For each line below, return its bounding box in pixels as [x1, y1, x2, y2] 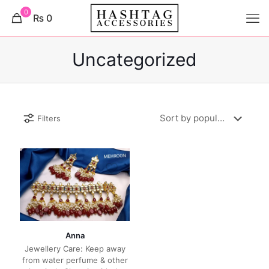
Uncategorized [72, 49, 197, 70]
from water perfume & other [22, 255, 128, 265]
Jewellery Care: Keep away [24, 244, 125, 254]
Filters [37, 113, 61, 123]
